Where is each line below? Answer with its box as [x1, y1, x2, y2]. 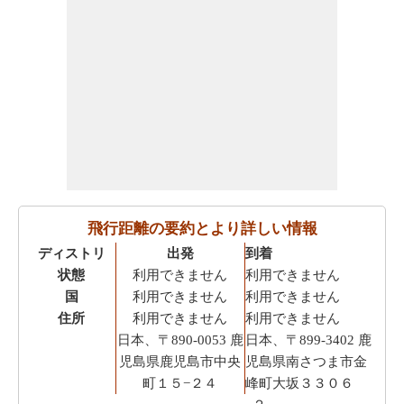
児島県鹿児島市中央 [119, 353, 241, 369]
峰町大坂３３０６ [245, 375, 354, 390]
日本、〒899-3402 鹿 [245, 332, 372, 347]
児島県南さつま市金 [245, 353, 368, 369]
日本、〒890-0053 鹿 [116, 332, 243, 347]
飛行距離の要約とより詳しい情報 [87, 219, 317, 237]
